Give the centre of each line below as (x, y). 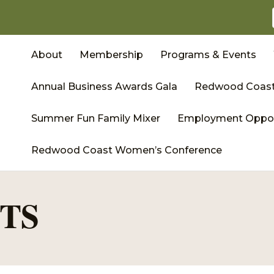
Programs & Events (209, 55)
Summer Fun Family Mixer (96, 118)
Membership (112, 55)
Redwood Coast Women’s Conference (127, 150)
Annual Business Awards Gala (105, 87)
